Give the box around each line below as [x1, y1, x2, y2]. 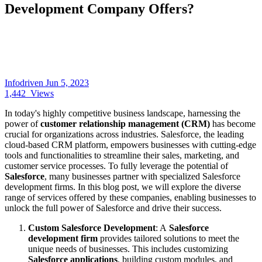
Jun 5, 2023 [46, 77, 89, 88]
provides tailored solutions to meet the [98, 233, 239, 243]
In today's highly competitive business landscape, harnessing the [5, 108, 240, 118]
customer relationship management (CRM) [40, 118, 210, 129]
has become [210, 118, 256, 129]
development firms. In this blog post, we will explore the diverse [5, 181, 241, 192]
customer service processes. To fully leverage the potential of [5, 160, 228, 171]
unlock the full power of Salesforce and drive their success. [5, 202, 222, 213]
